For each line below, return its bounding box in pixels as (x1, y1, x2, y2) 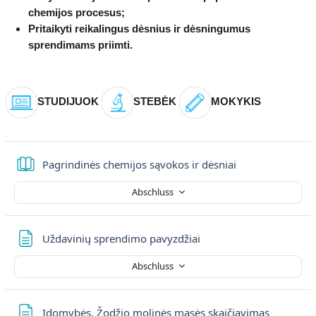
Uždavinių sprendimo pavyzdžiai (42, 231, 200, 245)
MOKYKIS (211, 95, 261, 108)
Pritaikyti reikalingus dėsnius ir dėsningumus (28, 22, 250, 35)
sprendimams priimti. (28, 38, 133, 51)
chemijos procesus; (28, 6, 125, 18)
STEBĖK (133, 95, 179, 108)
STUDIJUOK (37, 95, 102, 108)
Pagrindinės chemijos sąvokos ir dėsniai (42, 157, 236, 171)
